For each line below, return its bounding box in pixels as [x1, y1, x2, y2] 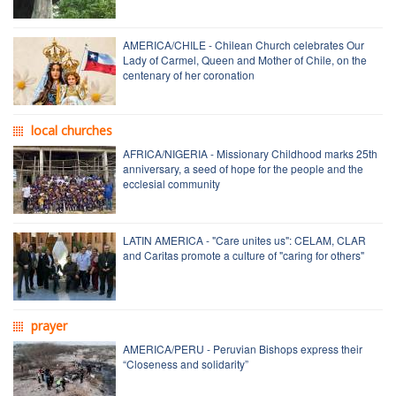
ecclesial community [123, 176, 220, 192]
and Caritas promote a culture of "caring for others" [123, 247, 364, 263]
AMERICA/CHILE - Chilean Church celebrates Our [123, 37, 364, 53]
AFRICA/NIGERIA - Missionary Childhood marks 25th [123, 146, 377, 162]
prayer [31, 317, 67, 335]
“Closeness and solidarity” [123, 356, 248, 372]
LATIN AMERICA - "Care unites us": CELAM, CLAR [123, 232, 366, 248]
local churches [31, 122, 112, 140]
